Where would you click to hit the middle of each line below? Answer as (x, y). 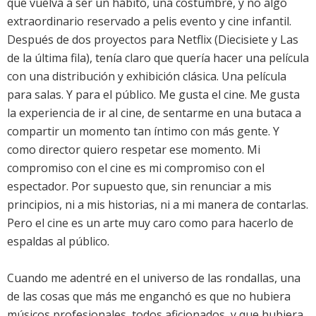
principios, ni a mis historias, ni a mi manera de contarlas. (158, 205)
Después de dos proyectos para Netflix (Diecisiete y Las (153, 40)
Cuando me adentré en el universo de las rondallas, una (154, 278)
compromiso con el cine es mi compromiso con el (136, 168)
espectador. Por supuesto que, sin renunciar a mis (139, 187)
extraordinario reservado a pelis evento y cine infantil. (149, 22)
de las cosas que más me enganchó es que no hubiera (149, 297)
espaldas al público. (58, 242)
